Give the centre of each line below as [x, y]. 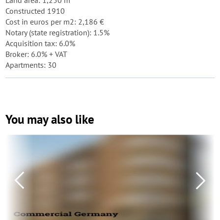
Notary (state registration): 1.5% [57, 32]
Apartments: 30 [31, 65]
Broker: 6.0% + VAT [36, 54]
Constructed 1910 [35, 11]
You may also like [50, 119]
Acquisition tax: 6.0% [40, 43]
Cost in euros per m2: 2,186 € [55, 22]
